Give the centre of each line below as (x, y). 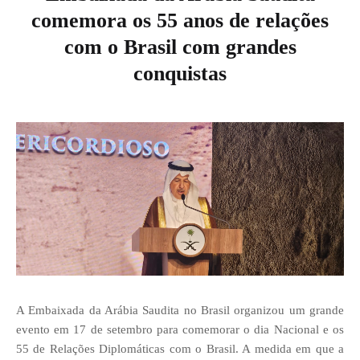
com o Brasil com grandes (180, 47)
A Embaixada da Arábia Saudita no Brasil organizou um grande (180, 310)
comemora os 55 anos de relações (180, 21)
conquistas (180, 74)
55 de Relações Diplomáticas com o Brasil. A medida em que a (180, 348)
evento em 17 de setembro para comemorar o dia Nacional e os (180, 329)
